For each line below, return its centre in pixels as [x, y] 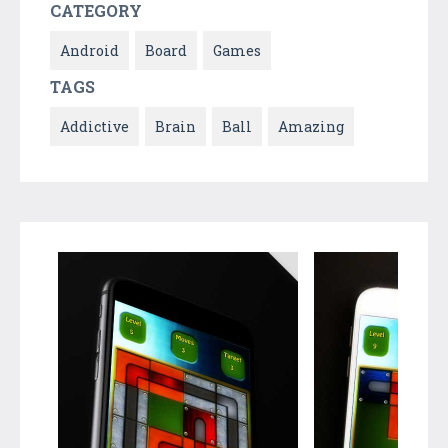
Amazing [311, 126]
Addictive [94, 126]
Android [89, 50]
